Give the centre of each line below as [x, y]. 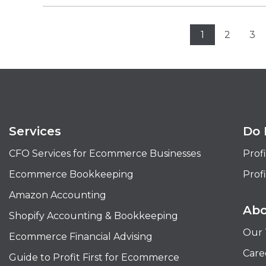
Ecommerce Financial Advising [81, 236]
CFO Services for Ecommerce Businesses [105, 153]
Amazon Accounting [58, 195]
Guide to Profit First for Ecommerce [94, 257]
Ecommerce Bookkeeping [71, 174]
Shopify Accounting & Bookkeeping [94, 216]
